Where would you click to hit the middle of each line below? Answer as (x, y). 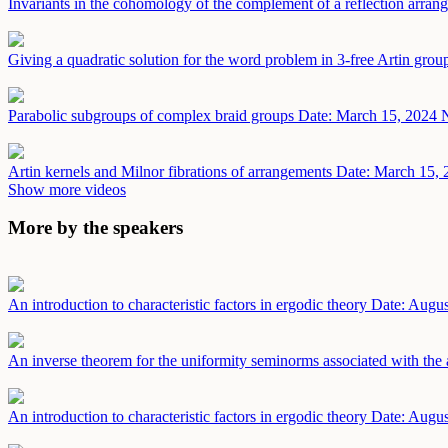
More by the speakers (95, 228)
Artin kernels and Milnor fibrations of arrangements (172, 171)
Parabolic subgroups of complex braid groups (153, 115)
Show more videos (67, 189)
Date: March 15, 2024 (367, 115)
